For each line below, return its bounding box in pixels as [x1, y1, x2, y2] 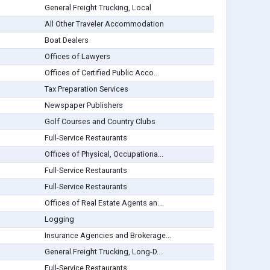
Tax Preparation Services [44, 84, 128, 94]
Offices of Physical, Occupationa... [44, 149, 163, 159]
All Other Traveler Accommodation [44, 19, 164, 29]
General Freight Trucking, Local [44, 3, 151, 13]
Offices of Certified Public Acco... [44, 68, 159, 78]
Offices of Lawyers [44, 52, 110, 61]
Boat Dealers [44, 36, 89, 45]
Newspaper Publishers [44, 101, 123, 110]
